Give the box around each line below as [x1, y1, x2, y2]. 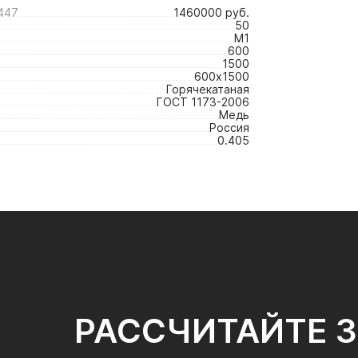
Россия [209, 121, 249, 134]
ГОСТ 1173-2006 [157, 95, 249, 109]
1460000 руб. [173, 6, 249, 19]
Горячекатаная [166, 82, 249, 96]
